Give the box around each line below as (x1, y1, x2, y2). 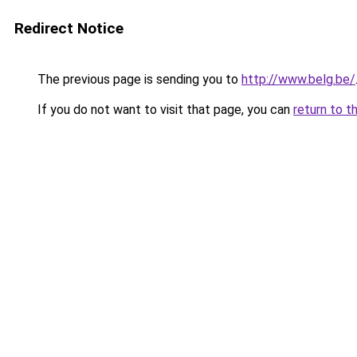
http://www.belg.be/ (241, 72, 355, 87)
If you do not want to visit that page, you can (34, 102, 293, 117)
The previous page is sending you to (34, 72, 241, 87)
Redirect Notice (14, 19, 124, 37)
